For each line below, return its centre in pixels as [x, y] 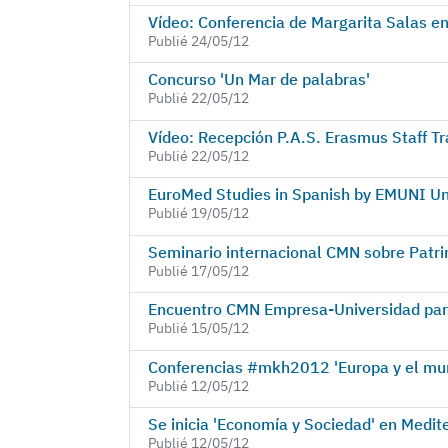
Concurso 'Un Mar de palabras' [258, 79]
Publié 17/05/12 [198, 270]
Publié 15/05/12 [198, 328]
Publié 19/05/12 [198, 213]
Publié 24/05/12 [198, 40]
